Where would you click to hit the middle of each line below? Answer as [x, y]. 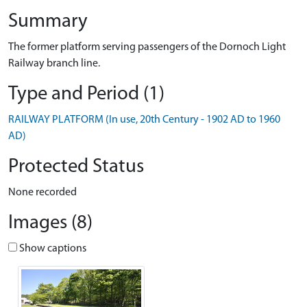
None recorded [42, 193]
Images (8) [50, 223]
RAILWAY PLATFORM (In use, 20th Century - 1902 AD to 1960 [144, 120]
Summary [48, 22]
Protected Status [76, 167]
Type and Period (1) [86, 94]
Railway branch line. [54, 64]
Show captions [52, 249]
